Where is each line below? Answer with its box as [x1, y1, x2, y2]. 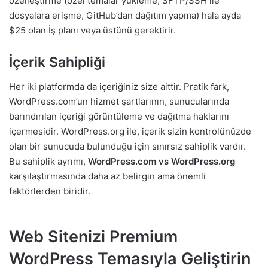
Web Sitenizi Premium [9, 226, 178, 246]
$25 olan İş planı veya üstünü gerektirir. [9, 25, 176, 36]
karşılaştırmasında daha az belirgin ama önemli [9, 170, 206, 182]
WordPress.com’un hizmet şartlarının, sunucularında [9, 95, 229, 107]
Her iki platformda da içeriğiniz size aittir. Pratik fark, [9, 80, 229, 92]
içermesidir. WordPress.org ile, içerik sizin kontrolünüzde [9, 125, 251, 137]
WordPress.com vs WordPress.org [88, 155, 235, 167]
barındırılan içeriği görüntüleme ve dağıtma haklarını [9, 110, 229, 122]
